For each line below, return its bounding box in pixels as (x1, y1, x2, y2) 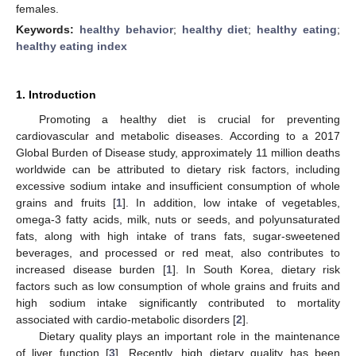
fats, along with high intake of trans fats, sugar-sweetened (16, 229, 340, 242)
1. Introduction (16, 87, 96, 101)
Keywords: (16, 22, 79, 36)
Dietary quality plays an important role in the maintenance (38, 329, 340, 342)
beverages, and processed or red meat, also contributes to (16, 246, 340, 259)
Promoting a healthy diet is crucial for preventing (38, 112, 340, 126)
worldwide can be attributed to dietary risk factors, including (16, 162, 340, 176)
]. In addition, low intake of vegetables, (122, 195, 340, 209)
